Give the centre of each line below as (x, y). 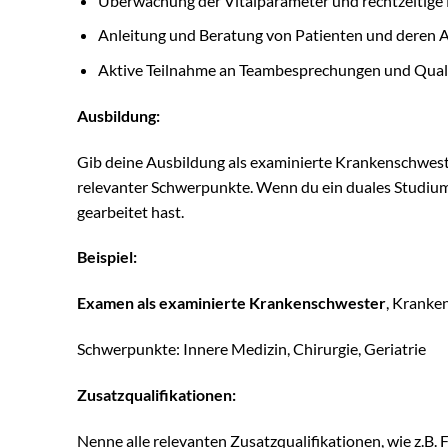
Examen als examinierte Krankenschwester (231, 303)
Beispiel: (107, 257)
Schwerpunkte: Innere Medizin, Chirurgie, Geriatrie (251, 349)
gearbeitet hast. (130, 211)
